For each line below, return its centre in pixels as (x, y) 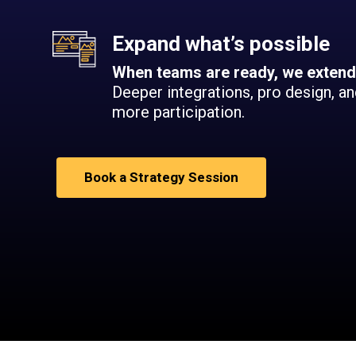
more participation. (179, 112)
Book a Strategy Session (162, 178)
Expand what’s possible (221, 44)
